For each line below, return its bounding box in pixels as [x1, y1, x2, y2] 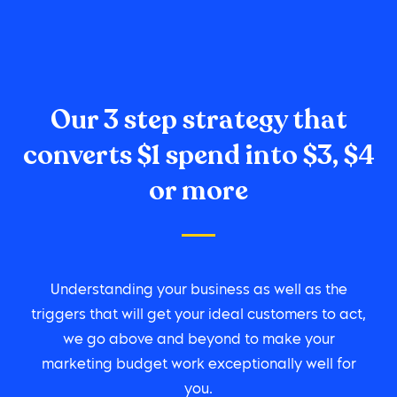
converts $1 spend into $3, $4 [22, 137, 375, 175]
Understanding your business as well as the [50, 284, 347, 299]
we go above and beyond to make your [62, 333, 335, 348]
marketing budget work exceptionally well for [41, 358, 356, 373]
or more [149, 173, 248, 210]
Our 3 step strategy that [50, 102, 347, 139]
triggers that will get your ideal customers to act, [31, 308, 366, 323]
